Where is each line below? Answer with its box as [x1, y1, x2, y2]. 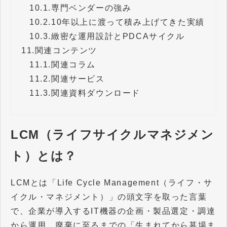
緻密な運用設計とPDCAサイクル [51, 31, 185, 41]
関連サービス [51, 74, 105, 83]
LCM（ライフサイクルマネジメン [11, 127, 214, 141]
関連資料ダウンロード [51, 88, 140, 97]
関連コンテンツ [34, 46, 98, 55]
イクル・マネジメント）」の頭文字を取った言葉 [11, 192, 207, 201]
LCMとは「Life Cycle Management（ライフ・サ [11, 178, 213, 187]
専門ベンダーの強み [51, 3, 132, 12]
